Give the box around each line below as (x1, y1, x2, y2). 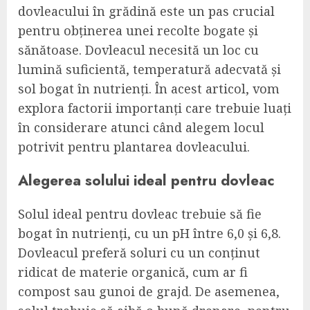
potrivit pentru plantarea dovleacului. (18, 138, 250, 156)
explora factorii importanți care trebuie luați (18, 100, 291, 117)
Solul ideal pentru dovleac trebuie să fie (18, 206, 262, 223)
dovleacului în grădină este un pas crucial (18, 3, 275, 20)
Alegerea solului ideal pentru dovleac (18, 170, 275, 192)
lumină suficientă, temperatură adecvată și (18, 61, 281, 78)
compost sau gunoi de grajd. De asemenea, (18, 283, 280, 300)
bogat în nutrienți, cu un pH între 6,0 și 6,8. (18, 225, 281, 242)
